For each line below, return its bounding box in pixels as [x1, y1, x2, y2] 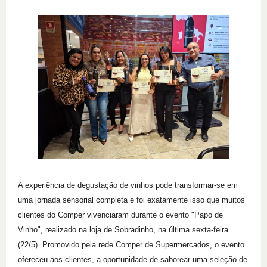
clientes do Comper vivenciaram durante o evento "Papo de [18, 210, 223, 219]
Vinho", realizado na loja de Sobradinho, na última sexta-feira [18, 225, 228, 234]
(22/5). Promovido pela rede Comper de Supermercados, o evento [18, 240, 244, 249]
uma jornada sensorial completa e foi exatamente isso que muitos [18, 195, 245, 204]
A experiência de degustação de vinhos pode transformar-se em [18, 181, 238, 190]
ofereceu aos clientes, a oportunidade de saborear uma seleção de [18, 255, 247, 264]
